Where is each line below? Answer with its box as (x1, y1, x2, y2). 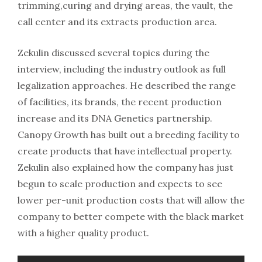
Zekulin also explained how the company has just (18, 161, 233, 174)
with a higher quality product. (18, 227, 149, 239)
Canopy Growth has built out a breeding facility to (18, 129, 240, 141)
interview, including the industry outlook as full (18, 63, 226, 75)
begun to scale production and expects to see (18, 178, 222, 190)
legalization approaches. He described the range (18, 80, 236, 92)
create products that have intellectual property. (18, 145, 232, 157)
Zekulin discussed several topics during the (18, 47, 209, 59)
